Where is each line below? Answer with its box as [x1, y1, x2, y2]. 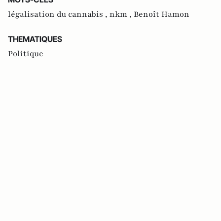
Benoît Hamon [134, 9, 189, 20]
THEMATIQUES [8, 34, 62, 44]
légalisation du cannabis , [8, 9, 110, 20]
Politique [8, 48, 43, 60]
